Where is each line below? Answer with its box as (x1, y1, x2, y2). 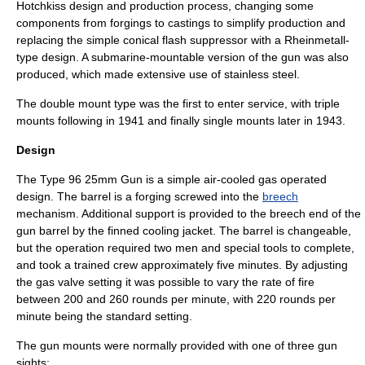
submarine (91, 51, 146, 64)
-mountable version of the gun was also (146, 51, 349, 64)
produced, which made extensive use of (16, 68, 224, 81)
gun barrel (16, 224, 69, 237)
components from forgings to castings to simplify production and (16, 16, 345, 29)
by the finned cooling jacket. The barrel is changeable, (69, 224, 351, 237)
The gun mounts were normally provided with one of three (16, 339, 318, 352)
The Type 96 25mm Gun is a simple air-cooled (16, 173, 258, 186)
